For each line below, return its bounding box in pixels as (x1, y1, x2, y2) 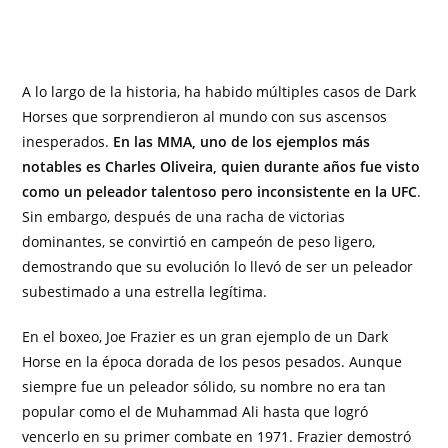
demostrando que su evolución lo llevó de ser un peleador (22, 257, 414, 277)
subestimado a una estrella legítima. (22, 282, 268, 302)
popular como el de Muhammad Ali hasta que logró (22, 402, 369, 422)
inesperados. (22, 132, 114, 152)
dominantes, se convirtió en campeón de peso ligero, (22, 232, 376, 252)
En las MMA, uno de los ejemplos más (113, 132, 371, 152)
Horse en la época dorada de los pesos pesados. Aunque (22, 352, 403, 372)
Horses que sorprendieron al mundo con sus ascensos (22, 107, 388, 127)
